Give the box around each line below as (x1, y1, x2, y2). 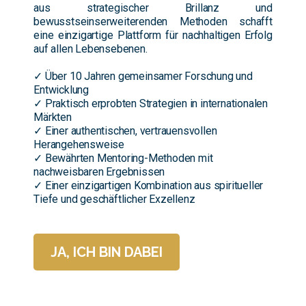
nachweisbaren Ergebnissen (33, 165, 165, 178)
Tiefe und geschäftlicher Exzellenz (33, 192, 195, 206)
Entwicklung (33, 83, 89, 96)
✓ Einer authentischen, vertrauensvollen (33, 124, 217, 137)
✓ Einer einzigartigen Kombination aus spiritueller (33, 178, 264, 192)
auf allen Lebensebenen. (33, 42, 148, 55)
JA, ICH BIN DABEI (51, 243, 163, 260)
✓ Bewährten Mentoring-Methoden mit (33, 151, 213, 165)
